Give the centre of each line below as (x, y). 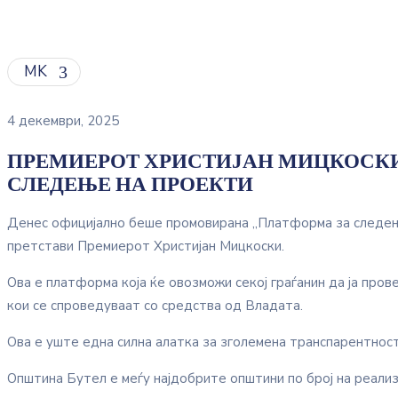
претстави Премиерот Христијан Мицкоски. (146, 247)
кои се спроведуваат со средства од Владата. (155, 306)
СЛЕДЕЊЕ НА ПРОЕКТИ (130, 183)
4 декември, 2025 (63, 121)
